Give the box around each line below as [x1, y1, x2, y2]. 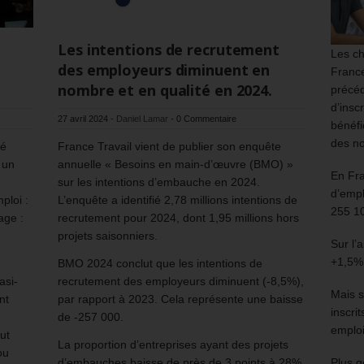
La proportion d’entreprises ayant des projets [58, 337, 288, 351]
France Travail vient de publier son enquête [58, 139, 281, 153]
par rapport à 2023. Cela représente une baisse [58, 292, 303, 305]
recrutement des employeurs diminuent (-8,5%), [58, 274, 304, 288]
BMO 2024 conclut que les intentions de [58, 256, 262, 270]
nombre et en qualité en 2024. [58, 80, 273, 100]
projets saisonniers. [58, 228, 158, 242]
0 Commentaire [176, 113, 236, 123]
